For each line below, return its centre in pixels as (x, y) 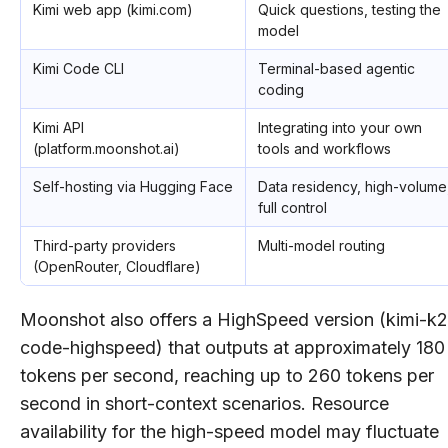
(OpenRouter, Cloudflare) (117, 266)
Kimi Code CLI (78, 68)
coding (281, 89)
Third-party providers (104, 245)
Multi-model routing (321, 245)
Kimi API (58, 127)
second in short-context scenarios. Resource (204, 403)
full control (292, 207)
